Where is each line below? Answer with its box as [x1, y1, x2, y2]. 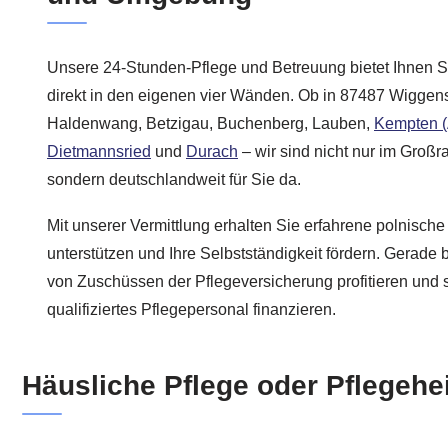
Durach [186, 143, 238, 161]
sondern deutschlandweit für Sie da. [47, 171, 301, 189]
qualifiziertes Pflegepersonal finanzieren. [47, 300, 336, 318]
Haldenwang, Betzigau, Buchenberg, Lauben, [47, 115, 374, 133]
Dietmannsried [47, 143, 151, 161]
